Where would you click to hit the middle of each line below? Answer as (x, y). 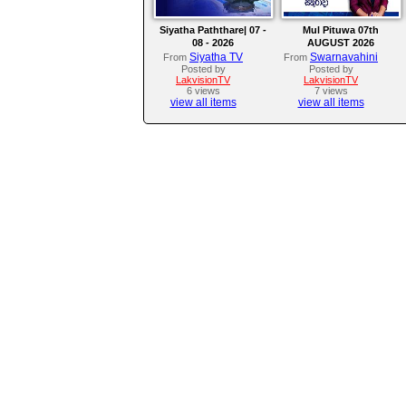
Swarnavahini (344, 58)
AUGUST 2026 (340, 43)
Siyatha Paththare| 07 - (213, 30)
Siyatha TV (216, 58)
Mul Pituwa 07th (340, 30)
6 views (203, 91)
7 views (331, 91)
